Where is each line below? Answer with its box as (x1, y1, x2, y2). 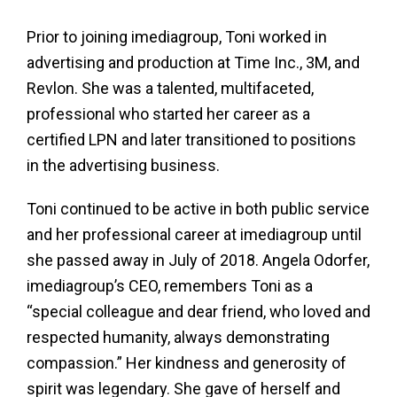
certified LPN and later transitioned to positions (27, 130, 356, 149)
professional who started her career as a (27, 105, 310, 123)
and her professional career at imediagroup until (27, 225, 362, 244)
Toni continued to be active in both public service (27, 199, 370, 218)
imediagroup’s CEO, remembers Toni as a (27, 276, 313, 295)
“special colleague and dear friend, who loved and (27, 302, 370, 321)
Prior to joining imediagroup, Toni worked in (27, 27, 327, 46)
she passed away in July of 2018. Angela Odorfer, (27, 251, 370, 269)
